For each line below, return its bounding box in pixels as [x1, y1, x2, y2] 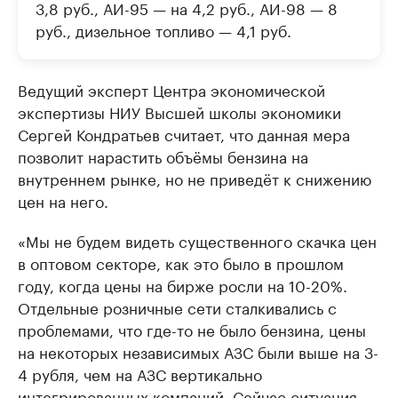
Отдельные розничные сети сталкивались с [18, 294, 337, 318]
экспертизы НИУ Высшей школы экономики [18, 99, 341, 123]
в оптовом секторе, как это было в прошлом [18, 250, 344, 274]
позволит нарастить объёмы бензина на [18, 143, 308, 167]
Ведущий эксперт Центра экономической [18, 76, 325, 100]
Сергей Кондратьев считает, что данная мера [18, 121, 350, 145]
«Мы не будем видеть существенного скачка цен [18, 227, 377, 251]
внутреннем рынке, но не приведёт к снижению [18, 165, 371, 189]
